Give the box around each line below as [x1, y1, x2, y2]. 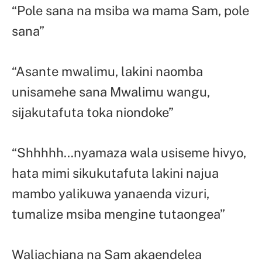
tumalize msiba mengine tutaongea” [12, 206, 225, 222]
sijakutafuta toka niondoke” [12, 105, 174, 120]
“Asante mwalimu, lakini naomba [12, 64, 203, 80]
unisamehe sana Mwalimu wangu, [12, 84, 210, 100]
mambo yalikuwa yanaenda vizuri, [12, 185, 209, 201]
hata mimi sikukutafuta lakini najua [12, 165, 219, 181]
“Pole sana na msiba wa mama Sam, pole [12, 3, 249, 19]
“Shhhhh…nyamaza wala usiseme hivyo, [12, 144, 246, 160]
